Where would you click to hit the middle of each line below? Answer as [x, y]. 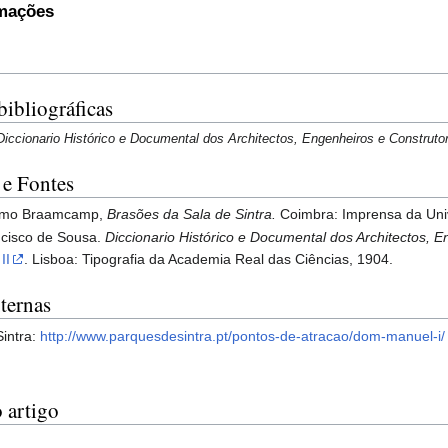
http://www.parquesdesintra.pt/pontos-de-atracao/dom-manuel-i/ [243, 335]
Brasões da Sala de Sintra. [192, 213]
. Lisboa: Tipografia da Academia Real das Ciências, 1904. [209, 259]
